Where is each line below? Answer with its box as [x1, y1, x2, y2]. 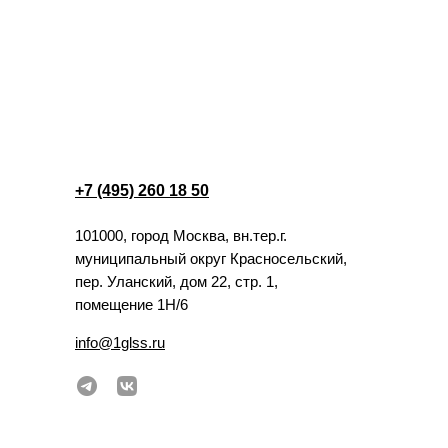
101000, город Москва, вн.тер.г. [75, 227, 287, 244]
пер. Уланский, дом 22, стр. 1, [75, 273, 278, 290]
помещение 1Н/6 [75, 296, 188, 313]
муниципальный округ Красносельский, [75, 250, 347, 267]
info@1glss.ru [75, 334, 165, 351]
